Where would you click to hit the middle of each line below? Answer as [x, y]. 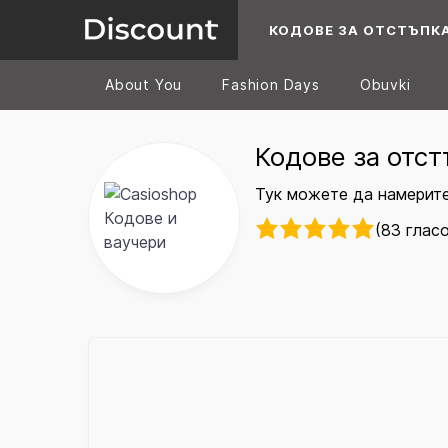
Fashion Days [271, 84]
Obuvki [385, 84]
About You [144, 84]
